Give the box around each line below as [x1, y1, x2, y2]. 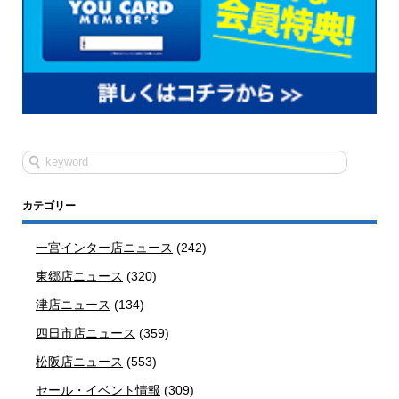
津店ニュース [36, 297, 110, 312]
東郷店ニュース [36, 268, 123, 283]
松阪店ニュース [36, 354, 123, 369]
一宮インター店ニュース [36, 240, 173, 255]
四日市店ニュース [36, 325, 135, 340]
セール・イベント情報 [36, 382, 160, 397]
